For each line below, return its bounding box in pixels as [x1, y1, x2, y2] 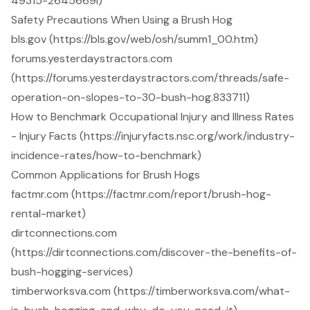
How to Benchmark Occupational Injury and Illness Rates [11, 109, 294, 124]
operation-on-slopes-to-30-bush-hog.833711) [11, 89, 250, 104]
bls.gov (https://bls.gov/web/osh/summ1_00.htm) [11, 31, 258, 46]
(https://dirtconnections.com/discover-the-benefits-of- [11, 244, 297, 259]
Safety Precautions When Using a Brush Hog [11, 12, 232, 27]
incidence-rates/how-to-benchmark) [11, 147, 201, 163]
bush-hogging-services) [11, 264, 133, 279]
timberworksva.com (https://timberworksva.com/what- [11, 283, 290, 298]
